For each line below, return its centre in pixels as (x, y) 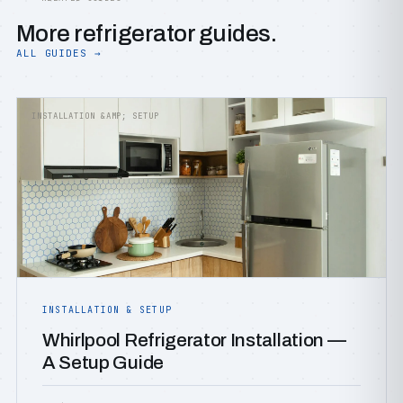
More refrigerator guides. (146, 33)
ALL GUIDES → (59, 53)
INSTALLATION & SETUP (107, 310)
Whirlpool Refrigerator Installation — (194, 340)
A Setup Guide (103, 363)
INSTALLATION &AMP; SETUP (95, 116)
